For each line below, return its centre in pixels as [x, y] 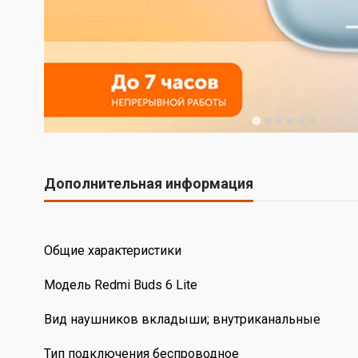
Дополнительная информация [148, 184]
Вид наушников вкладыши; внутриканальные [182, 320]
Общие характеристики [112, 251]
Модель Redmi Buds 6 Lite [120, 285]
